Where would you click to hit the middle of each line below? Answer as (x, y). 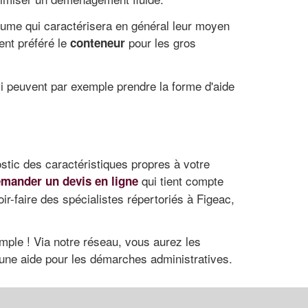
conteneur (98, 42)
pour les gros (161, 42)
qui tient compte (181, 180)
